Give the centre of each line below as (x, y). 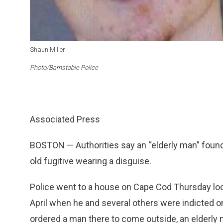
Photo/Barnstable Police (64, 68)
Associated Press (65, 119)
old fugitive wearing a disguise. (91, 161)
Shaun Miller (48, 50)
